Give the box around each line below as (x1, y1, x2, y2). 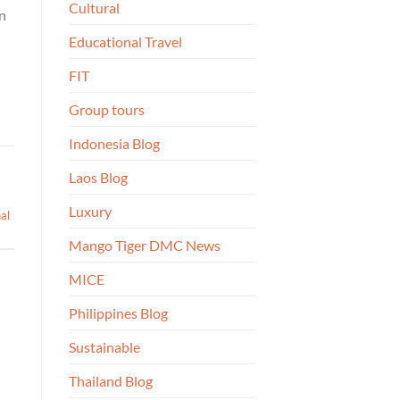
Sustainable (69, 338, 140, 356)
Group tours (69, 101, 145, 119)
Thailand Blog (69, 372, 153, 390)
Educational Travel (69, 33, 182, 51)
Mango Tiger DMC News (69, 237, 221, 254)
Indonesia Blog (69, 135, 160, 153)
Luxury (69, 203, 112, 221)
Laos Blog (69, 169, 128, 187)
